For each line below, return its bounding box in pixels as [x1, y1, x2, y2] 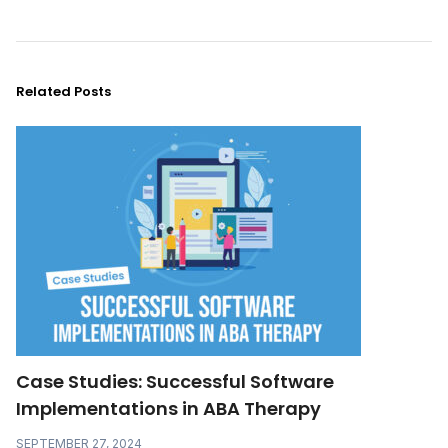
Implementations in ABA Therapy [16, 395, 321, 421]
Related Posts [16, 81, 111, 101]
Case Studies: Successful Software [16, 368, 334, 394]
